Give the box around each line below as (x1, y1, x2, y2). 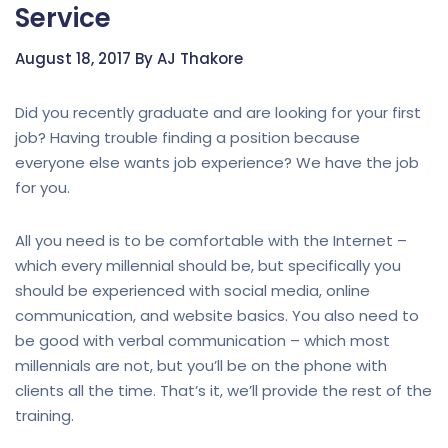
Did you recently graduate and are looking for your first (15, 102, 421, 123)
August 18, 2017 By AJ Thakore (15, 48, 243, 69)
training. (15, 405, 74, 426)
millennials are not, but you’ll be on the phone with (15, 355, 387, 376)
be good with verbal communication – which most (15, 330, 390, 351)
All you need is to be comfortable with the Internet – (15, 230, 407, 251)
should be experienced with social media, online (15, 280, 370, 301)
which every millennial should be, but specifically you (15, 255, 401, 276)
